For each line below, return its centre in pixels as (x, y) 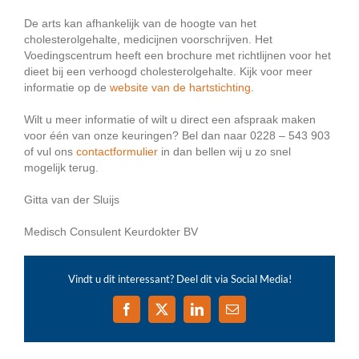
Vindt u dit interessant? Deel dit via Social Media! (179, 278)
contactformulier (117, 152)
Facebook (150, 315)
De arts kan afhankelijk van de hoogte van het (140, 24)
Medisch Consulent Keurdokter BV (111, 232)
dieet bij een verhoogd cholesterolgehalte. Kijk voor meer (168, 72)
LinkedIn (219, 315)
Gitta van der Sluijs (72, 200)
